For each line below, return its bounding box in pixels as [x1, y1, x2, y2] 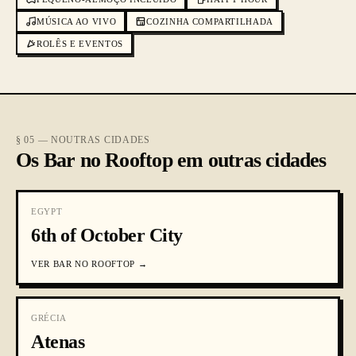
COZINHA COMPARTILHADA [146, 17, 274, 26]
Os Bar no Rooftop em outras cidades [16, 149, 327, 172]
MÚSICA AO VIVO [37, 17, 117, 26]
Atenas [31, 331, 85, 352]
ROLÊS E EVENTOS [37, 39, 123, 48]
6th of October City [31, 225, 183, 246]
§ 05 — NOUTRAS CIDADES [16, 134, 150, 145]
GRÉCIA [31, 313, 67, 323]
